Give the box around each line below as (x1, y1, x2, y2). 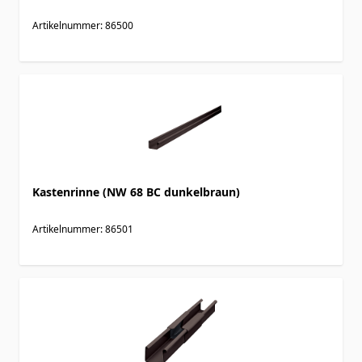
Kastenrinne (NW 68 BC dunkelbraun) (32, 183, 240, 200)
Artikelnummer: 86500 (32, 18, 133, 32)
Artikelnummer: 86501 (32, 221, 133, 236)
